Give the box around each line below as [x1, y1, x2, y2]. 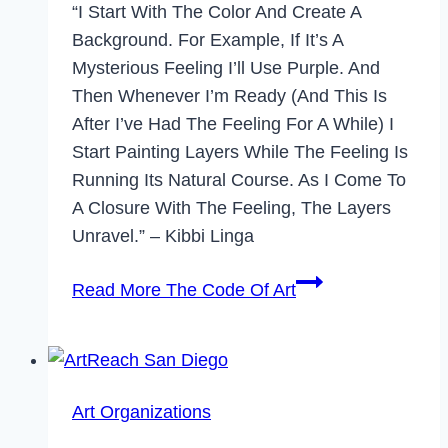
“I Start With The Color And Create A [72, 2, 361, 22]
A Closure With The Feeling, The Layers [72, 198, 391, 218]
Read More [72, 280, 161, 300]
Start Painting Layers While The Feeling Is [72, 142, 408, 162]
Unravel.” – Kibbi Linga [72, 226, 254, 246]
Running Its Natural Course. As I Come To [72, 170, 406, 190]
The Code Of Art [161, 280, 296, 300]
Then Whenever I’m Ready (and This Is [72, 86, 387, 106]
